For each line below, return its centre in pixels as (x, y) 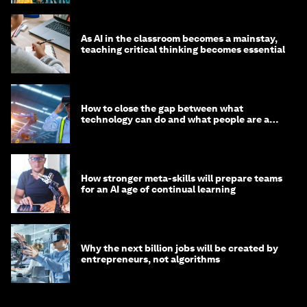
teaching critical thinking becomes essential (183, 50)
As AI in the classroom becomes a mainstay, (179, 39)
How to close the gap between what (162, 109)
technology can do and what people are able (182, 120)
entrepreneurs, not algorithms (150, 259)
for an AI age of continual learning (158, 189)
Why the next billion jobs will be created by (180, 248)
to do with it (108, 131)
